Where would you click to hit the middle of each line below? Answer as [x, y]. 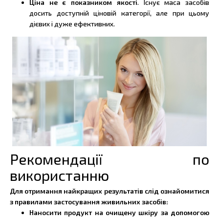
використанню [59, 175]
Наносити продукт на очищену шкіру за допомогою [119, 212]
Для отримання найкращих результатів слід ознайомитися [109, 191]
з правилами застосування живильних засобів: [89, 201]
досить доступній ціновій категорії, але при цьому [119, 13]
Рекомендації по [109, 159]
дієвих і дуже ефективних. [72, 24]
